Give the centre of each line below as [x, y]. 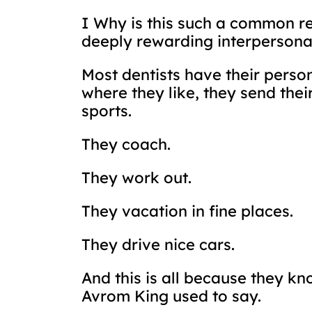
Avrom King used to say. [171, 296]
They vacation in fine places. [187, 211]
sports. [107, 111]
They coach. [126, 144]
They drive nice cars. [158, 244]
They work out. [136, 178]
